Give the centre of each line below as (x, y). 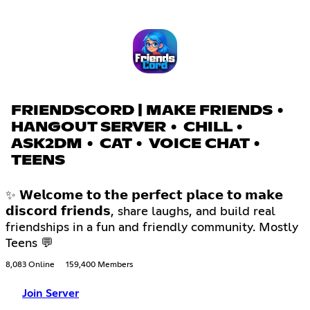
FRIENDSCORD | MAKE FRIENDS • (149, 111)
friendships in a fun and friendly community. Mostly (152, 228)
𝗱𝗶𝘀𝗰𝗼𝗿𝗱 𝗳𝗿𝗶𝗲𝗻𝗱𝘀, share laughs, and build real (140, 212)
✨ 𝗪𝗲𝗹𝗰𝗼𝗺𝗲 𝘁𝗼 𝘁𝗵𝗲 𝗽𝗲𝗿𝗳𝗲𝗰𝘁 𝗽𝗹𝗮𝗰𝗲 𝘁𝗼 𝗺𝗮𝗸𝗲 (144, 196)
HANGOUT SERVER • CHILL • (128, 128)
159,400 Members (99, 265)
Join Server (51, 294)
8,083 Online (30, 265)
